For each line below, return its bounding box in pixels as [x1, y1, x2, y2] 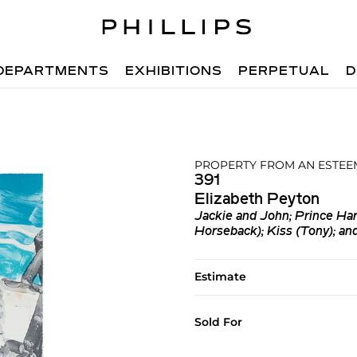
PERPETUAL [238, 65, 331, 78]
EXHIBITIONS [125, 65, 223, 78]
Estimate [194, 269, 246, 284]
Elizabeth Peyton [194, 192, 320, 208]
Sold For [194, 315, 242, 329]
